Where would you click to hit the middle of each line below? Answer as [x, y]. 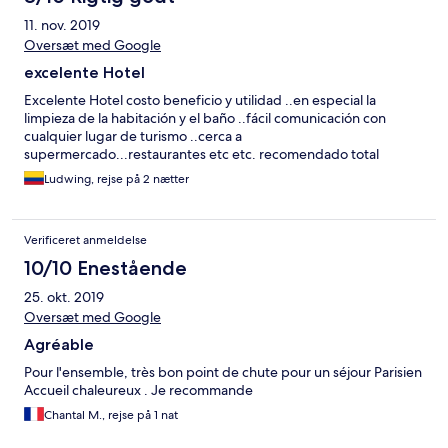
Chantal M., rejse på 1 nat [111, 415]
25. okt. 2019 [64, 297]
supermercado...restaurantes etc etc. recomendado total [201, 154]
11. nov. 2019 [62, 25]
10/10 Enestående [105, 268]
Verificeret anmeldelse [85, 240]
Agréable [59, 345]
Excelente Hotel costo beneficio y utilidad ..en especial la [200, 100]
